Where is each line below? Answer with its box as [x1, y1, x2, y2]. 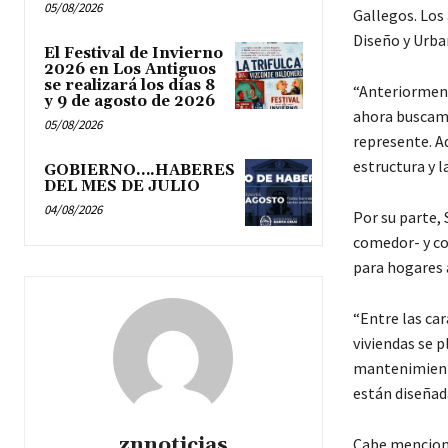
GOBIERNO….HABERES [44, 160, 235, 180]
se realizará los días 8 [44, 75, 215, 95]
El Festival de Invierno [44, 43, 223, 63]
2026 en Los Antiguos [44, 59, 216, 79]
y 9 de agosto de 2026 [44, 91, 215, 111]
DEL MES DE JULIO [44, 176, 200, 196]
